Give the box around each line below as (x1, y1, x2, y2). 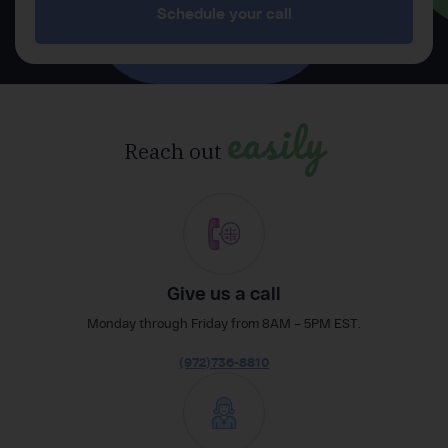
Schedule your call (156, 4, 292, 23)
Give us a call (167, 282, 281, 304)
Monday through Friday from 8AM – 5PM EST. (87, 315, 361, 331)
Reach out (123, 136, 227, 165)
